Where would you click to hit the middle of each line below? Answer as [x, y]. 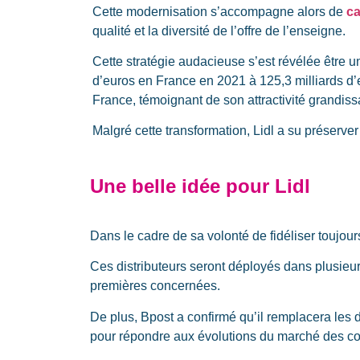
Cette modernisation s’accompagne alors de [219, 11]
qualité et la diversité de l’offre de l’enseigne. [219, 31]
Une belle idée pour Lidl [200, 186]
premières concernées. [155, 286]
